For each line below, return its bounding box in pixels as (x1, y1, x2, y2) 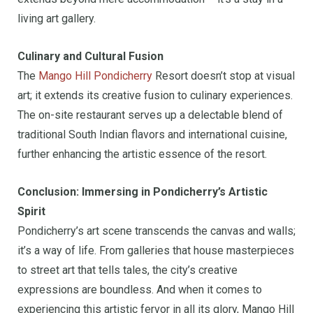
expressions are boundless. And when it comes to (17, 283, 262, 297)
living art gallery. (17, 12, 96, 26)
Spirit (17, 205, 45, 219)
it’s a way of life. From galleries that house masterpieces (17, 244, 294, 258)
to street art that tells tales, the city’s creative (17, 263, 238, 277)
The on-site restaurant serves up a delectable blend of (17, 108, 283, 122)
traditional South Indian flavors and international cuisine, (17, 128, 287, 142)
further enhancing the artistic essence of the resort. (17, 147, 267, 161)
